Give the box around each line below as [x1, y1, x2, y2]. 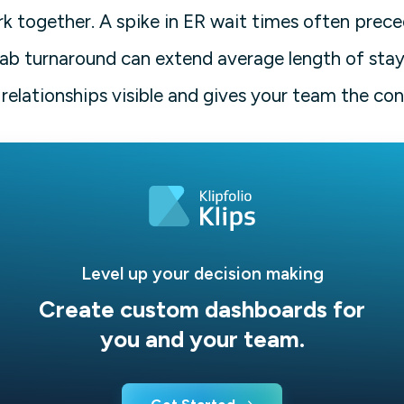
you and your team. [99, 325, 305, 353]
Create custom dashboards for [39, 295, 365, 323]
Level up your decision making [80, 262, 324, 284]
